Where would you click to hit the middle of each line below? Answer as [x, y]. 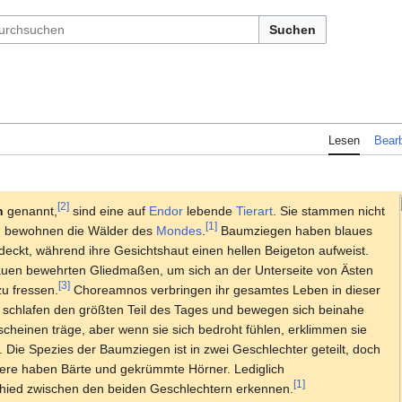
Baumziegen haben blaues [295, 230]
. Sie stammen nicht [329, 210]
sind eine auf [109, 210]
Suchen [293, 30]
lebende [210, 210]
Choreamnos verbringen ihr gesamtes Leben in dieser [225, 289]
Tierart [254, 210]
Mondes [179, 230]
